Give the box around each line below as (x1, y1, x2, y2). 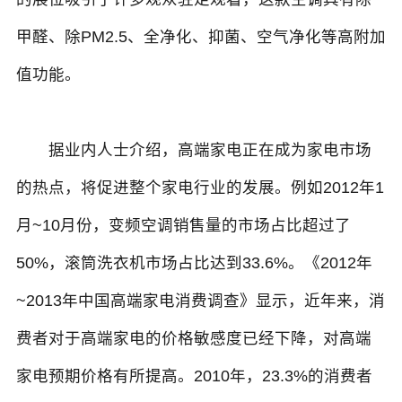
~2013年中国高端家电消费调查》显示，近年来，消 (15, 292, 385, 310)
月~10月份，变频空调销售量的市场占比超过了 (15, 216, 351, 235)
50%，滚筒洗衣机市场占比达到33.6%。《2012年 (15, 254, 372, 273)
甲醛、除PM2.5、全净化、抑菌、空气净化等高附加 (15, 28, 386, 47)
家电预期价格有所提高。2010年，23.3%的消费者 (15, 367, 372, 386)
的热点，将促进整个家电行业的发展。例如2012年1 (15, 179, 384, 197)
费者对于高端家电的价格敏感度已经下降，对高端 (15, 329, 371, 348)
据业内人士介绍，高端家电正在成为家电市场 (15, 141, 371, 160)
